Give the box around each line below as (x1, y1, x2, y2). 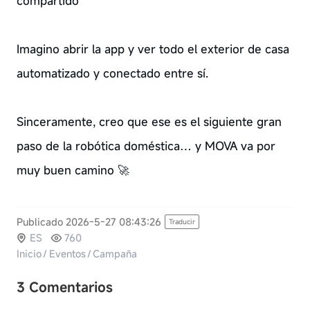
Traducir (168, 217, 195, 227)
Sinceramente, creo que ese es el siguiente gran (16, 113, 282, 129)
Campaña (93, 247, 138, 261)
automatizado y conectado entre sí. (16, 65, 208, 81)
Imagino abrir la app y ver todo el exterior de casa (16, 41, 289, 57)
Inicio (16, 247, 42, 261)
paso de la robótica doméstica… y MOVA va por (16, 138, 275, 154)
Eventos (48, 247, 86, 261)
